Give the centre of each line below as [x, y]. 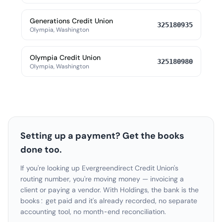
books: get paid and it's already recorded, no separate [109, 201]
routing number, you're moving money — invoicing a [102, 179]
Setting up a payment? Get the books [102, 136]
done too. [41, 150]
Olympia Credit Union [65, 57]
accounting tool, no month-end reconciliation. [93, 212]
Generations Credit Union [71, 21]
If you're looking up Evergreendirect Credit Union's [99, 168]
